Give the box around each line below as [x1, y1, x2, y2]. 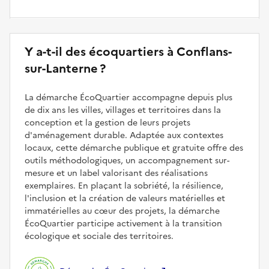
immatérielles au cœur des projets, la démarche [25, 205, 220, 218]
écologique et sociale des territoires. [25, 230, 174, 243]
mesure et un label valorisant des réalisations [25, 167, 208, 180]
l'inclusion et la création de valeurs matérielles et [25, 192, 225, 205]
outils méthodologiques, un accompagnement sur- [25, 154, 229, 168]
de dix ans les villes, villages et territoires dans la [25, 104, 221, 117]
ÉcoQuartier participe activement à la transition [25, 217, 222, 231]
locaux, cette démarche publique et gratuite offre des [25, 142, 243, 155]
